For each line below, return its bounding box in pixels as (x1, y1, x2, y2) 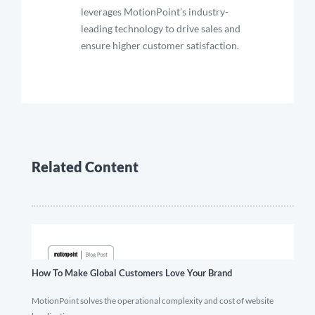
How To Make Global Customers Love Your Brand (32, 267, 232, 278)
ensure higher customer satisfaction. (81, 39, 239, 51)
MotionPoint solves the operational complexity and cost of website (32, 295, 274, 306)
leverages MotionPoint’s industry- (81, 6, 229, 18)
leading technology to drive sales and (81, 22, 240, 34)
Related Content (32, 158, 139, 175)
